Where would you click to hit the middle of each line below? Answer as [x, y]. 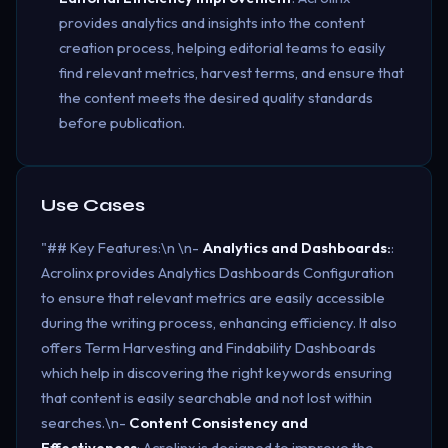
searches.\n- [85, 422]
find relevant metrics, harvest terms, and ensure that [231, 72]
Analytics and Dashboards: [296, 247]
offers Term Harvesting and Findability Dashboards [208, 347]
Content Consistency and [218, 422]
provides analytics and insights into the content [211, 22]
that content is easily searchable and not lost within [206, 397]
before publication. [121, 122]
